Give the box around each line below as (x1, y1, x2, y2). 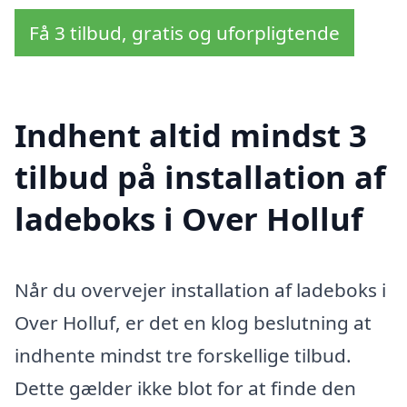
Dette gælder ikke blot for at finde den (15, 375, 356, 402)
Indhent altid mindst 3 (15, 114, 367, 157)
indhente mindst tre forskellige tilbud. (15, 342, 352, 369)
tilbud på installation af (15, 155, 385, 199)
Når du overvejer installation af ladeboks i (15, 277, 386, 303)
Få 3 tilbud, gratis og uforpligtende (29, 19, 340, 45)
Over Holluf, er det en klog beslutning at (15, 310, 372, 336)
